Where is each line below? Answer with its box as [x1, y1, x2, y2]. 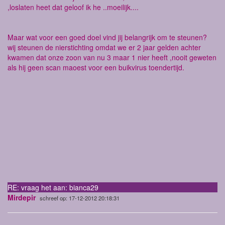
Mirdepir [8, 192, 36, 203]
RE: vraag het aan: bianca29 [8, 182, 98, 193]
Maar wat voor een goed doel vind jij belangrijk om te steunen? [8, 32, 207, 42]
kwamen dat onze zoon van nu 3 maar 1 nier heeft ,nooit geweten [8, 52, 216, 62]
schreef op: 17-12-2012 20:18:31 [40, 194, 120, 202]
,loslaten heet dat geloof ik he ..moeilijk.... [8, 2, 139, 12]
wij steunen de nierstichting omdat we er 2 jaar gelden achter [8, 42, 201, 52]
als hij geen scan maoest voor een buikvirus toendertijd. [8, 62, 184, 72]
